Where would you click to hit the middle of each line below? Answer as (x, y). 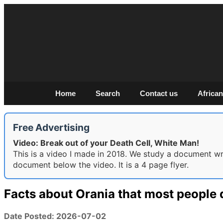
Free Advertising (51, 127)
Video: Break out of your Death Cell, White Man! (106, 143)
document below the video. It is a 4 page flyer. (101, 165)
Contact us (159, 93)
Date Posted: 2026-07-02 (55, 216)
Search (108, 93)
